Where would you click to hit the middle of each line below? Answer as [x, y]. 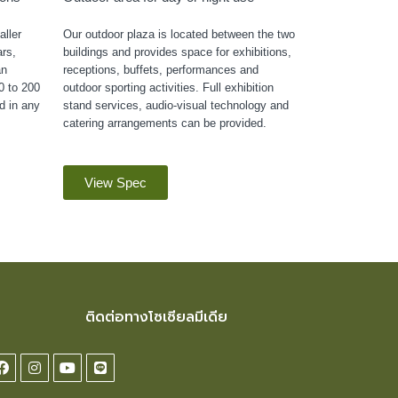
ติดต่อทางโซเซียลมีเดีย [156, 317]
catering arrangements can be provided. [165, 123]
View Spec [115, 182]
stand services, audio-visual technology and [176, 105]
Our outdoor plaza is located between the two [179, 34]
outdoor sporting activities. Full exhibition [168, 87]
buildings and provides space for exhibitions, [177, 52]
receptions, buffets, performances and [161, 69]
